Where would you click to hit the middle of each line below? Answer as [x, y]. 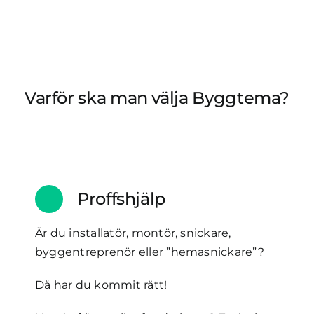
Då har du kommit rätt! [101, 285]
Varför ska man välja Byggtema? [157, 97]
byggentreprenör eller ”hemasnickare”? [149, 252]
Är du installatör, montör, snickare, [133, 233]
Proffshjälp [121, 198]
